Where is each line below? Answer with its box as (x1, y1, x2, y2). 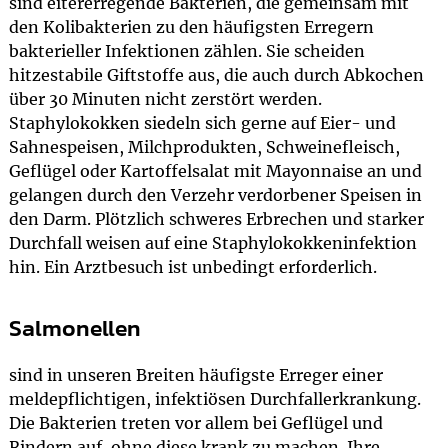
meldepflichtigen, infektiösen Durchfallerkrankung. (8, 389, 421, 409)
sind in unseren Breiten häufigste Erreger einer (8, 365, 383, 385)
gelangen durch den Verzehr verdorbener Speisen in (8, 185, 422, 205)
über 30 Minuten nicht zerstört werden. (8, 89, 322, 109)
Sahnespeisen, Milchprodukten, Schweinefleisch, (8, 137, 400, 157)
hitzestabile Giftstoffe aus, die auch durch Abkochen (8, 65, 424, 85)
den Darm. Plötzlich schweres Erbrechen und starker (8, 209, 424, 229)
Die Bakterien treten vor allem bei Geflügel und (8, 413, 383, 433)
